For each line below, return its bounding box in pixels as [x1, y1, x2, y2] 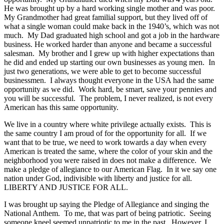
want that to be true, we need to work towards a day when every [4, 138, 206, 147]
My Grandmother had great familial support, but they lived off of [4, 13, 207, 22]
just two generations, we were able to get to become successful [4, 67, 201, 76]
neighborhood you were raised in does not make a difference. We [4, 156, 211, 165]
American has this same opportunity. [4, 103, 118, 112]
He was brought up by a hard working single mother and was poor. [4, 4, 217, 13]
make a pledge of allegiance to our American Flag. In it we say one [4, 165, 216, 174]
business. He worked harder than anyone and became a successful [4, 40, 211, 49]
